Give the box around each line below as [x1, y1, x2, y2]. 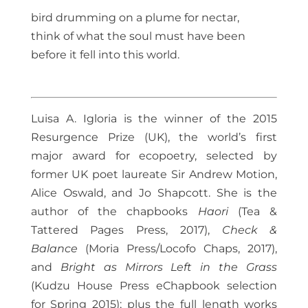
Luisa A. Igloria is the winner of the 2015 [30, 112, 278, 126]
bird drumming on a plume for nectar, [30, 11, 239, 25]
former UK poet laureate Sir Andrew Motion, [30, 168, 278, 181]
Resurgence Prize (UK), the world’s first [30, 131, 278, 144]
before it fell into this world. [30, 48, 179, 62]
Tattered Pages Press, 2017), [30, 223, 222, 237]
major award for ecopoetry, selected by [30, 149, 278, 163]
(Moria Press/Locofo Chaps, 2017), [77, 242, 278, 256]
